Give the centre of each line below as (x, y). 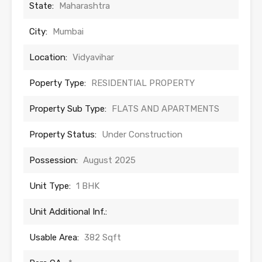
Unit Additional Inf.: (68, 212)
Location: (48, 58)
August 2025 (109, 161)
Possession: (54, 161)
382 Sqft (103, 238)
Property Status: (63, 135)
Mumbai (68, 32)
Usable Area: (54, 238)
